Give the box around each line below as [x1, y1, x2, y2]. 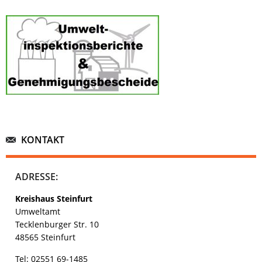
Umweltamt [15, 206, 60, 218]
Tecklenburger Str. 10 [15, 219, 99, 230]
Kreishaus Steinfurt [15, 193, 92, 205]
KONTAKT [21, 133, 64, 147]
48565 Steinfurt [15, 232, 75, 243]
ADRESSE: [15, 170, 58, 184]
